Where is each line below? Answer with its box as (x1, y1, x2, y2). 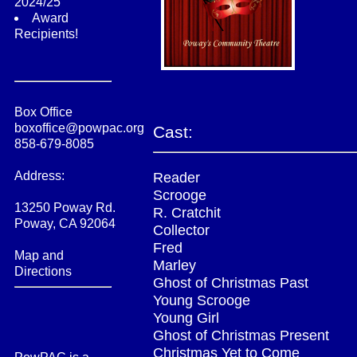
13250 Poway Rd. (14, 200, 116, 214)
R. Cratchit (153, 205, 221, 222)
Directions (14, 264, 72, 278)
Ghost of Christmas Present (153, 328, 329, 344)
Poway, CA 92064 (14, 216, 116, 230)
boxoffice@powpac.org (14, 120, 144, 135)
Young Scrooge (153, 292, 250, 309)
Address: (14, 168, 65, 182)
